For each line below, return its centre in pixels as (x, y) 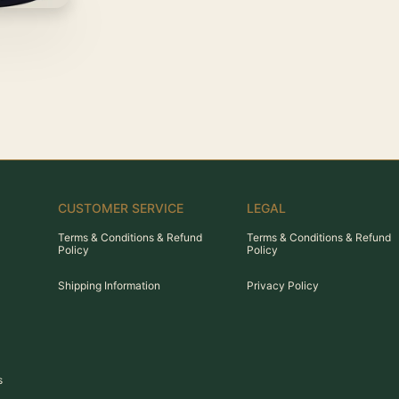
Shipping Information (110, 285)
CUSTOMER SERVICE (121, 208)
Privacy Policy (283, 285)
